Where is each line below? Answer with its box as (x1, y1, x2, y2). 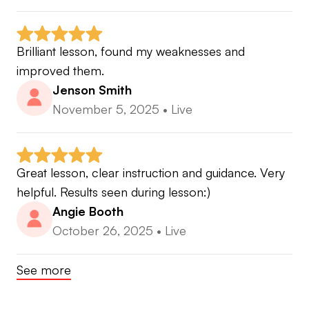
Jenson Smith (52, 82, 132, 98)
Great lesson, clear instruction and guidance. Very (17, 165, 285, 181)
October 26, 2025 (52, 223, 153, 239)
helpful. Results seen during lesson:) (17, 184, 210, 200)
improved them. (17, 63, 104, 79)
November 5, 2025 (52, 101, 159, 117)
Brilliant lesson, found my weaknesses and (17, 43, 245, 59)
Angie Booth (52, 203, 123, 219)
